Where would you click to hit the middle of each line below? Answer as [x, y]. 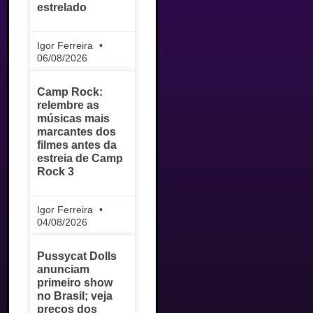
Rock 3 [56, 172]
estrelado [62, 8]
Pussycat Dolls [77, 256]
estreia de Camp [80, 159]
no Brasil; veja [75, 296]
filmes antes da [77, 145]
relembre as [68, 105]
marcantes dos [77, 132]
